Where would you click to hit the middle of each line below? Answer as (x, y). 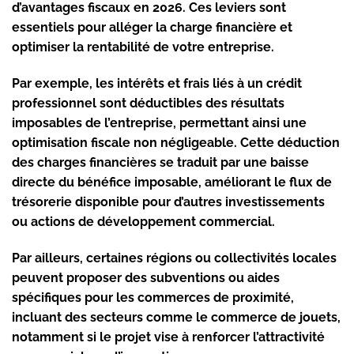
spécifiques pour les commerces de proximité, (153, 297)
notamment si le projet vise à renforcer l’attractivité (168, 337)
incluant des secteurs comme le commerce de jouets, (176, 317)
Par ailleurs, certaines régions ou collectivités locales (174, 258)
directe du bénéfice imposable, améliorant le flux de (172, 182)
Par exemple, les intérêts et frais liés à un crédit (157, 83)
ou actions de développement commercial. (143, 221)
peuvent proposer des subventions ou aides (146, 277)
